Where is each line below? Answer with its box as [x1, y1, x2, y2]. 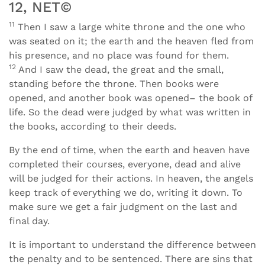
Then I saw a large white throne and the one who [15, 21, 245, 33]
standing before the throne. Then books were [9, 78, 219, 89]
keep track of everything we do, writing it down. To [9, 187, 243, 198]
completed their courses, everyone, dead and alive [9, 159, 241, 170]
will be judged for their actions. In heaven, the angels [9, 173, 253, 184]
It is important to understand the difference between [9, 239, 256, 250]
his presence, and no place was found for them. [9, 50, 229, 61]
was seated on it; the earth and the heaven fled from [9, 35, 254, 47]
